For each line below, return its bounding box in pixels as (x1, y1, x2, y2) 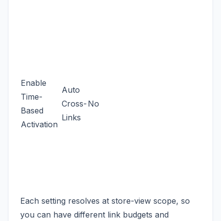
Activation (21, 119, 58, 129)
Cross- (62, 98, 87, 109)
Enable (21, 77, 46, 88)
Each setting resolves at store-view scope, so (20, 195, 190, 206)
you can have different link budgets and (20, 209, 169, 220)
